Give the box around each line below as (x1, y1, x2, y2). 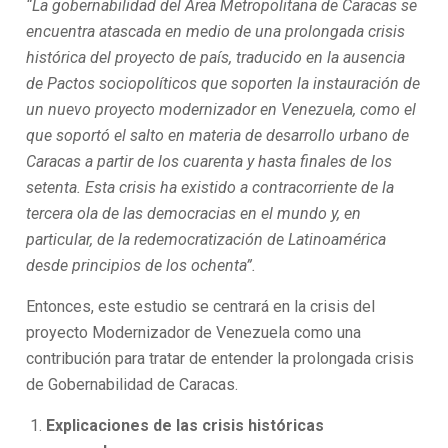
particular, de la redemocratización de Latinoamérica (26, 230, 387, 249)
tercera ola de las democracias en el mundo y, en (26, 204, 362, 223)
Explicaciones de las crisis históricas (46, 416, 325, 435)
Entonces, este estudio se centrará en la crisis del (26, 297, 376, 316)
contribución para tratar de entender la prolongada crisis (26, 349, 415, 368)
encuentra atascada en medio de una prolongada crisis (26, 22, 406, 41)
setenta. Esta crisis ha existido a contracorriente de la (26, 178, 395, 197)
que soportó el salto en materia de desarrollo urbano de (26, 126, 410, 145)
